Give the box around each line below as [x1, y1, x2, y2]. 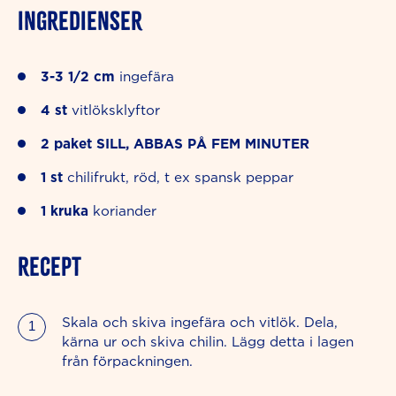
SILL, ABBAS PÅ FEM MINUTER [96, 136, 309, 152]
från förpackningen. [62, 354, 193, 369]
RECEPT [18, 251, 81, 283]
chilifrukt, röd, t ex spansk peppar [67, 170, 293, 186]
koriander [93, 203, 156, 219]
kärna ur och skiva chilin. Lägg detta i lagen [62, 334, 354, 350]
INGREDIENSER [18, 5, 142, 36]
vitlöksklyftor [72, 103, 160, 118]
